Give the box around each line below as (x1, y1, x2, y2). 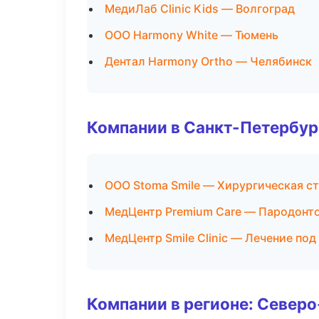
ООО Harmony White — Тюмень (105, 28, 278, 42)
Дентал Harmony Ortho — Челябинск (105, 54, 312, 68)
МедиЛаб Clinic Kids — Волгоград (105, 1, 295, 16)
